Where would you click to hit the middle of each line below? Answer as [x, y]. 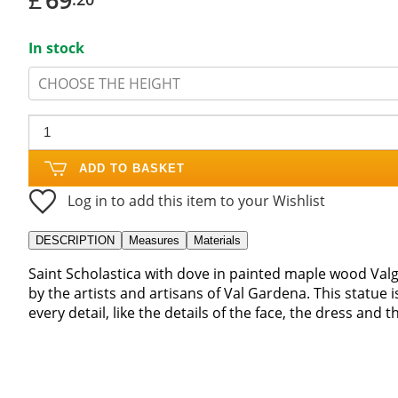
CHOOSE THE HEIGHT [109, 83]
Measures [154, 240]
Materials [217, 240]
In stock [56, 48]
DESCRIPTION [75, 240]
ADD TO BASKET [132, 168]
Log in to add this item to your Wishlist [196, 200]
